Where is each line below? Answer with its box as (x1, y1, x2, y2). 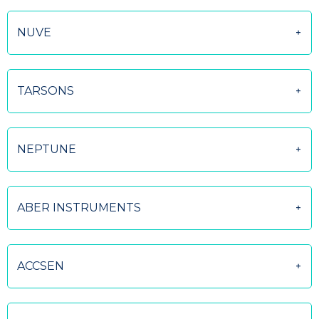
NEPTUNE (17, 142, 76, 156)
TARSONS (17, 84, 74, 98)
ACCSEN (17, 259, 64, 273)
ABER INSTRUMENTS (17, 201, 141, 214)
